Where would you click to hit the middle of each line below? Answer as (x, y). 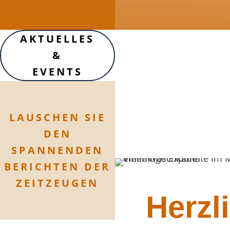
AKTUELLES (57, 39)
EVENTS (57, 71)
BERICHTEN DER (57, 166)
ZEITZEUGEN (57, 183)
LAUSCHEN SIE (57, 117)
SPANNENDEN (57, 150)
